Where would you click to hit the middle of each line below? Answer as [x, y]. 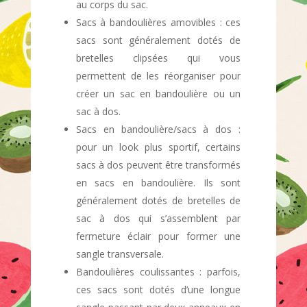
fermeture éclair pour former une [158, 236]
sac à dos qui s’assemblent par [158, 218]
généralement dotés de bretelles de [158, 200]
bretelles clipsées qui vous [158, 58]
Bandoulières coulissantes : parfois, [158, 272]
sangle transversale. [120, 254]
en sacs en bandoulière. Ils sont [158, 183]
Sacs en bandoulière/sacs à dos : [158, 129]
